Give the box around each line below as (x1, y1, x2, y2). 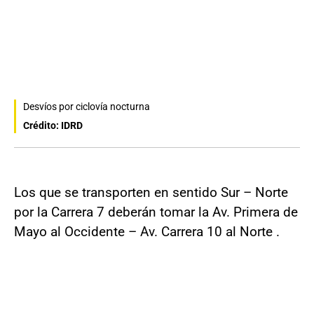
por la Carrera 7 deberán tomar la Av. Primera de (14, 204, 298, 221)
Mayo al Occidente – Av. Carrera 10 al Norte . (14, 224, 280, 240)
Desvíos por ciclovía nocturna (23, 101, 150, 113)
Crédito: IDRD (23, 120, 83, 132)
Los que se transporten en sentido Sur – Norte (14, 184, 288, 201)
